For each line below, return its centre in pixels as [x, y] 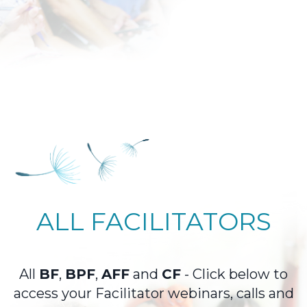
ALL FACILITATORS [153, 222]
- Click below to [234, 274]
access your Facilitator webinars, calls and [153, 294]
